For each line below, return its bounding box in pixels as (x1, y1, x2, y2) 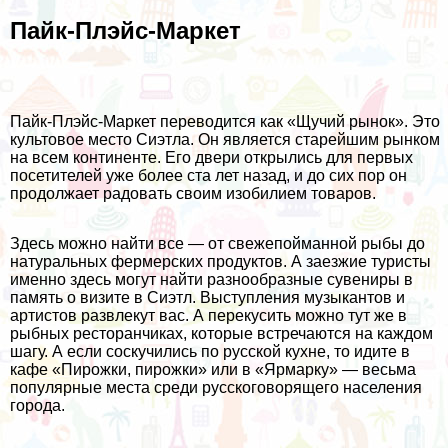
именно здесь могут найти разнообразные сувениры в (10, 271, 413, 289)
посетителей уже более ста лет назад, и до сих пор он (10, 167, 407, 185)
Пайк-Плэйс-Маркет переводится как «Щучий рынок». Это (10, 113, 440, 131)
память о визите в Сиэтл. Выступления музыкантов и (10, 289, 405, 307)
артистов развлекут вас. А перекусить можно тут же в (10, 307, 407, 325)
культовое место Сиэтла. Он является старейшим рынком (10, 131, 440, 149)
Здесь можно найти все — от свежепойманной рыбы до (10, 235, 425, 253)
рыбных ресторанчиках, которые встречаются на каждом (10, 325, 433, 343)
